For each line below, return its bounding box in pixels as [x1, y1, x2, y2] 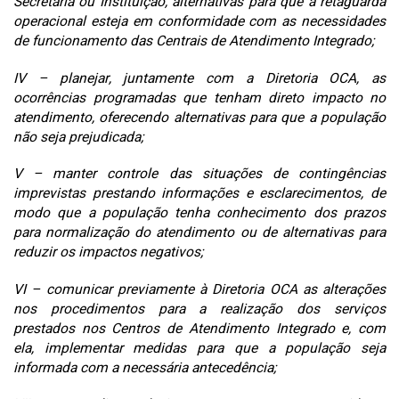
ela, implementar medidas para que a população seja [13, 338, 386, 359]
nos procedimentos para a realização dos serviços [13, 298, 386, 320]
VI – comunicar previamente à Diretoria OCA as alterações [13, 279, 386, 300]
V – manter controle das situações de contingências [13, 164, 386, 185]
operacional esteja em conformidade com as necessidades [13, 12, 386, 33]
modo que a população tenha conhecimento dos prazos [13, 203, 386, 224]
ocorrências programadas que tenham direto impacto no [13, 87, 386, 109]
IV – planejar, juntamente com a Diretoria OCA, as [13, 68, 386, 89]
